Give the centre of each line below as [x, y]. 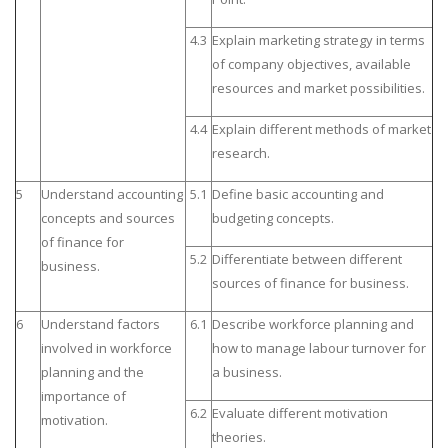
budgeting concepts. [273, 217]
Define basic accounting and [298, 193]
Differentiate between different [307, 258]
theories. [239, 436]
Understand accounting [112, 193]
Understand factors [100, 323]
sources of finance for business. [310, 282]
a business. [247, 371]
